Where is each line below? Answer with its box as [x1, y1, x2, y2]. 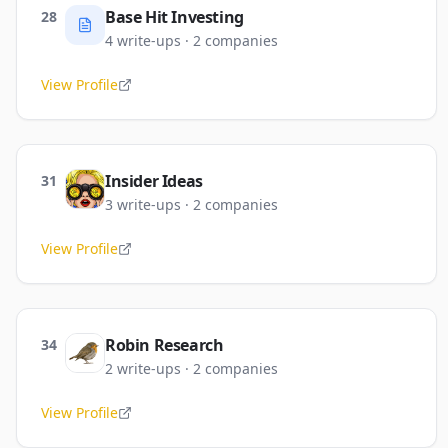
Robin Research [105, 334, 224, 356]
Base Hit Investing [105, 6, 244, 28]
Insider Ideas [105, 170, 203, 192]
